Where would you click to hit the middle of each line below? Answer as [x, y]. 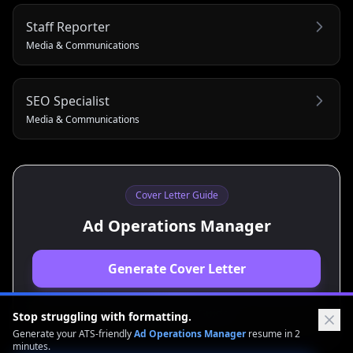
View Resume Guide [176, 313]
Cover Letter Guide [176, 195]
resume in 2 [273, 334]
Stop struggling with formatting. [102, 316]
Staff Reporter [68, 27]
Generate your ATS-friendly [73, 334]
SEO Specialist [68, 101]
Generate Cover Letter [176, 269]
